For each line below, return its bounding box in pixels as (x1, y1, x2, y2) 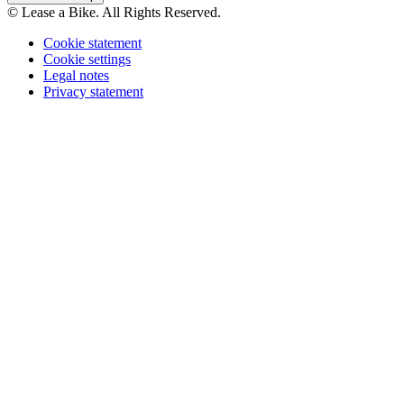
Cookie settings (43, 51, 131, 68)
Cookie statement (43, 35, 142, 51)
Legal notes (43, 68, 109, 84)
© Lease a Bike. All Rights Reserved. (7, 5, 221, 21)
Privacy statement (43, 84, 143, 100)
